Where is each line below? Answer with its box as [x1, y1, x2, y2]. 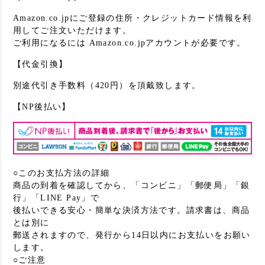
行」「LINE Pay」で [13, 193, 100, 203]
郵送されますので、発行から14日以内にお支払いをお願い [13, 231, 251, 240]
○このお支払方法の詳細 [13, 169, 110, 178]
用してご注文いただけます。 [13, 26, 132, 35]
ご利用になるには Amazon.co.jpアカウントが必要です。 [13, 38, 246, 48]
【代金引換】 [13, 60, 68, 69]
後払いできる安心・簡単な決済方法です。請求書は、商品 [13, 206, 250, 215]
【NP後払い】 [13, 102, 71, 112]
